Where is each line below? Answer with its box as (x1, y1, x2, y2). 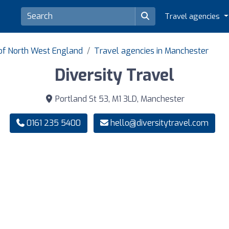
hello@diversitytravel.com (110, 117, 209, 128)
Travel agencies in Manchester (94, 45, 209, 56)
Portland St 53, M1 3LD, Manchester (53, 93, 185, 104)
